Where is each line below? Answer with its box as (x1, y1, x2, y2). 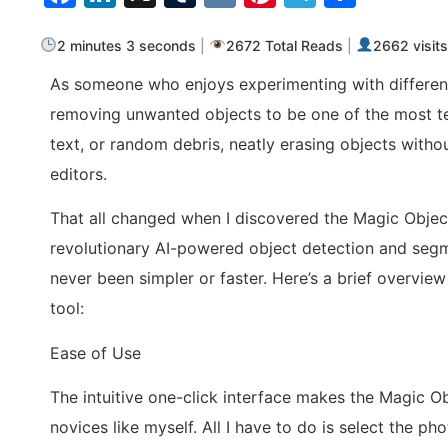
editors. (50, 164, 107, 184)
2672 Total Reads (226, 36, 344, 54)
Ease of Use (50, 342, 141, 363)
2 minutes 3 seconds (57, 36, 197, 54)
